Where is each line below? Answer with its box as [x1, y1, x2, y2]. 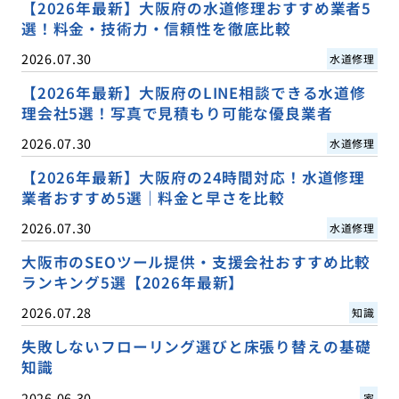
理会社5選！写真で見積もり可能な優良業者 [20, 102, 333, 125]
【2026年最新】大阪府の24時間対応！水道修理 [20, 167, 366, 189]
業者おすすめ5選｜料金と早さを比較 [20, 187, 286, 209]
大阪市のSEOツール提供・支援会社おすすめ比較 [20, 251, 371, 273]
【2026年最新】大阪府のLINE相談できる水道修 [20, 82, 366, 104]
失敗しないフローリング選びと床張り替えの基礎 [20, 336, 371, 358]
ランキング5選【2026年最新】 [20, 272, 245, 294]
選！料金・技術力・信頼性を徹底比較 [20, 18, 292, 40]
